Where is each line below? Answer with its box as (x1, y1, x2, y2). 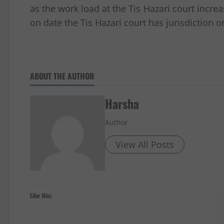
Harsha (105, 94, 139, 112)
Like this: (30, 191, 52, 199)
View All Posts (115, 138, 174, 150)
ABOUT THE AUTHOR (30, 70, 94, 82)
